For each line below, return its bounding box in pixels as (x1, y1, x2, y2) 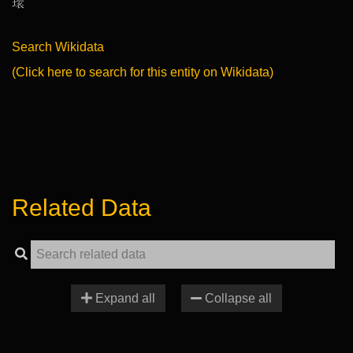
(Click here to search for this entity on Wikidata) (12, 65, 273, 79)
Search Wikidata (12, 39, 104, 54)
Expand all (91, 292, 155, 306)
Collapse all (202, 292, 273, 306)
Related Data (12, 194, 151, 221)
